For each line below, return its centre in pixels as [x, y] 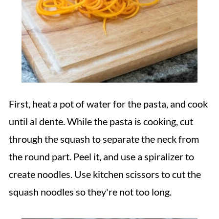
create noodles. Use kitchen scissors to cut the [105, 174]
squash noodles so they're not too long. [90, 192]
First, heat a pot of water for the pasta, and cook [108, 104]
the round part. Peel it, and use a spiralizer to [101, 156]
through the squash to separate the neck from [104, 139]
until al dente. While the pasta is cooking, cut [101, 121]
